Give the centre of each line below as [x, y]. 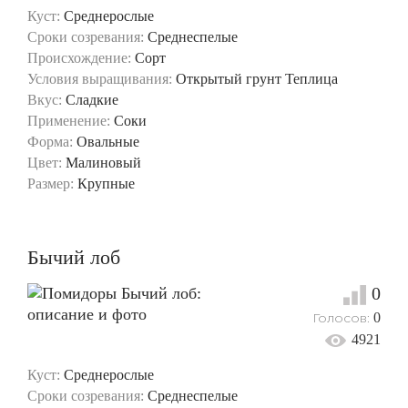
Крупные [106, 183]
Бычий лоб [74, 257]
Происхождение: [79, 57]
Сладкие [92, 99]
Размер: [51, 183]
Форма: [50, 141]
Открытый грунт [229, 78]
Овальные [108, 141]
